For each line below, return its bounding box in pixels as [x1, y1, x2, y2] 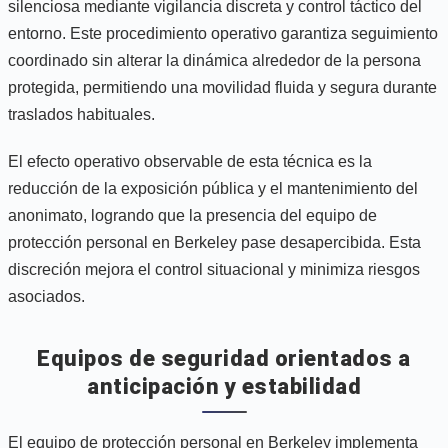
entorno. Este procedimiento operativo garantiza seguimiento [8, 24, 438, 42]
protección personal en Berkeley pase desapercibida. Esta [8, 233, 421, 251]
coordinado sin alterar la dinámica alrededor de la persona [8, 51, 421, 69]
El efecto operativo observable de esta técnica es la [8, 152, 372, 170]
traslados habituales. [8, 105, 155, 123]
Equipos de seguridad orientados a [37, 345, 411, 371]
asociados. [8, 287, 85, 305]
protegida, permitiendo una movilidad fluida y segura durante [8, 78, 437, 96]
